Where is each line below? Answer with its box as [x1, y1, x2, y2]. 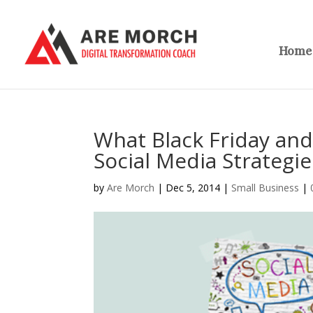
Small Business [231, 181, 300, 194]
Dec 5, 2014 [166, 181, 221, 194]
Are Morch [107, 181, 155, 194]
